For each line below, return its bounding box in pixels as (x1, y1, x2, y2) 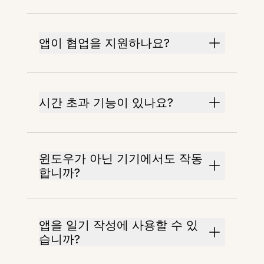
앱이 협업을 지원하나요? (39, 36, 170, 50)
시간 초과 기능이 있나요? (39, 95, 174, 110)
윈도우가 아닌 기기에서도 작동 (39, 151, 203, 166)
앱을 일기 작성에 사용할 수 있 (39, 218, 199, 232)
